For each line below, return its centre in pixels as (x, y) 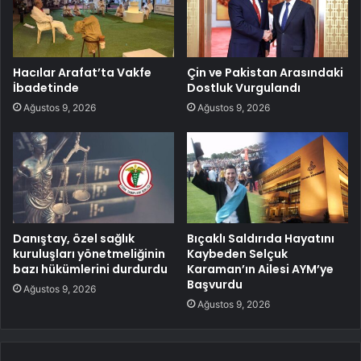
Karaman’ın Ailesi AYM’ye (260, 270)
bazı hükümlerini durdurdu (90, 270)
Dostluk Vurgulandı (244, 88)
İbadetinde (46, 88)
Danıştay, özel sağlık (74, 239)
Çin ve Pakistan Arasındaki (265, 73)
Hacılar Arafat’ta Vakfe (82, 73)
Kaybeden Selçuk (237, 254)
